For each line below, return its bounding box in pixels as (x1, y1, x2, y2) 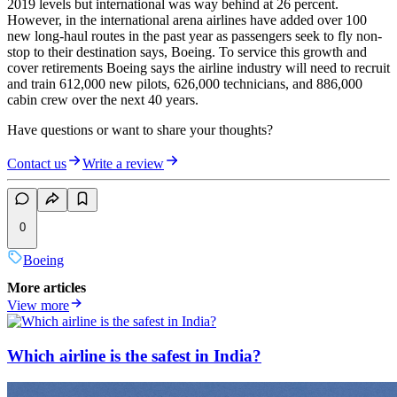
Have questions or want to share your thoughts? (7, 122, 273, 138)
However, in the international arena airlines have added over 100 (7, 12, 367, 28)
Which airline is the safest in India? (7, 346, 261, 365)
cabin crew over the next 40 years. (7, 92, 198, 108)
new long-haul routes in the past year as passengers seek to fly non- (7, 28, 382, 44)
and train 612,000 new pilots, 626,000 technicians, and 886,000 (7, 76, 362, 92)
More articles (7, 280, 86, 296)
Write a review (82, 156, 164, 172)
